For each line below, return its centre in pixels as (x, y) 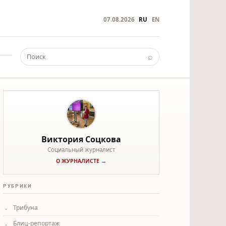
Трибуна (25, 207)
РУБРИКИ (18, 186)
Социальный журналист (81, 149)
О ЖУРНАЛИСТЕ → (81, 161)
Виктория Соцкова (81, 139)
